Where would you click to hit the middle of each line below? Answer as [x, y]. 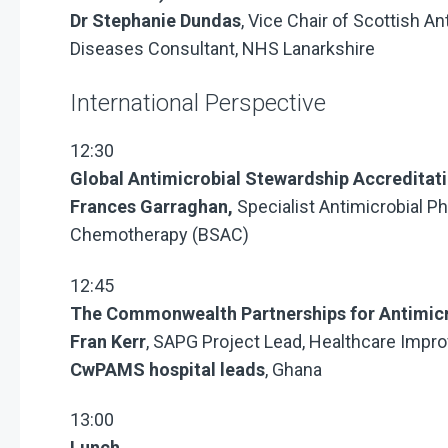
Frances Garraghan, [153, 207]
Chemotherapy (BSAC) [159, 235]
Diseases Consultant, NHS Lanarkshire [222, 48]
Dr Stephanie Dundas [155, 20]
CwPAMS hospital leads [167, 369]
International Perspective [198, 103]
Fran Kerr [108, 341]
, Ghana [293, 369]
